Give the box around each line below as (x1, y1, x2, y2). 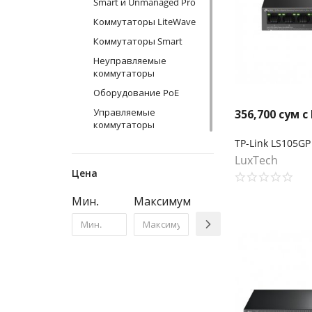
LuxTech (234, 153, 278, 168)
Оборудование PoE (93, 86, 179, 99)
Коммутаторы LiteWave (93, 15, 196, 28)
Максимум (133, 193, 191, 209)
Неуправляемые (93, 54, 166, 67)
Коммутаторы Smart (93, 34, 182, 47)
